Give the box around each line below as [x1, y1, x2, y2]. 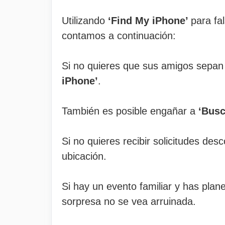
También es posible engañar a [62, 105, 195, 117]
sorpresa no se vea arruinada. [62, 196, 196, 207]
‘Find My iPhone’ [108, 15, 191, 26]
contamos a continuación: [62, 30, 176, 41]
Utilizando [62, 15, 108, 26]
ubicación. [62, 151, 106, 162]
